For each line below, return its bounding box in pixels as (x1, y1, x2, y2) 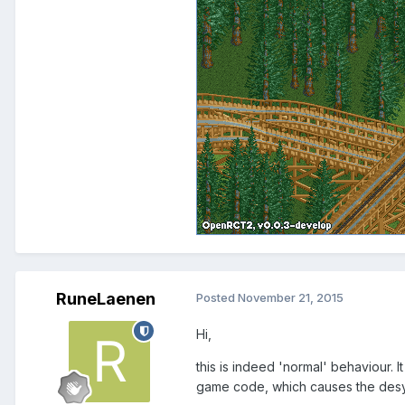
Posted (196, 290, 238, 306)
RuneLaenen (56, 289, 155, 309)
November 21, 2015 (238, 290, 344, 306)
